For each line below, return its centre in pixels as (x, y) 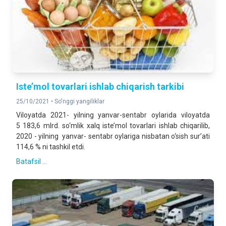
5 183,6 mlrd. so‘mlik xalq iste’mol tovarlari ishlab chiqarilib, (113, 126)
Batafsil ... (32, 161)
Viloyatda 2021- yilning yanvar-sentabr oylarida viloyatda (113, 115)
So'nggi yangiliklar (79, 101)
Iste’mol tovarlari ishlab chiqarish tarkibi (100, 87)
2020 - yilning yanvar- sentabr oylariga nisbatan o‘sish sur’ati (113, 136)
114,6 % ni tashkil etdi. (51, 147)
